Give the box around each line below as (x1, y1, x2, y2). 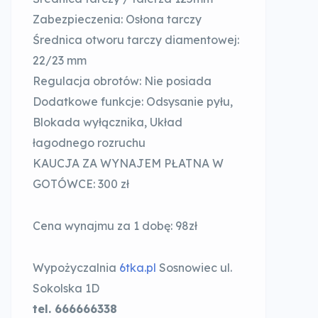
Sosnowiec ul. (156, 261, 232, 275)
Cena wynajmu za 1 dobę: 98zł (33, 219, 197, 233)
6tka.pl (119, 261, 156, 275)
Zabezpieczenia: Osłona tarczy (33, 12, 202, 26)
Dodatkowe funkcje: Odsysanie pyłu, (33, 94, 233, 109)
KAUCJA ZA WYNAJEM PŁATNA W (33, 156, 224, 170)
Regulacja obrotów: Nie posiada (33, 74, 212, 88)
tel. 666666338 (33, 302, 117, 316)
